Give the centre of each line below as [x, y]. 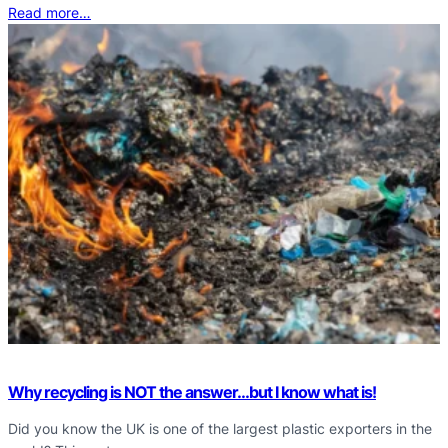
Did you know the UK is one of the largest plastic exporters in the [220, 429]
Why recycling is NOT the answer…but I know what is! [192, 392]
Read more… [49, 12]
